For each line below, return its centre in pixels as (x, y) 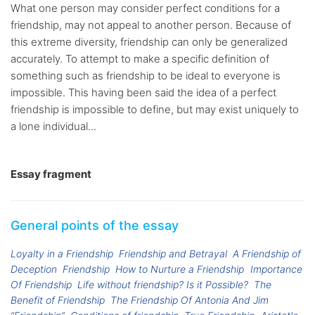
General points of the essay (95, 226)
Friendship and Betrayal (173, 254)
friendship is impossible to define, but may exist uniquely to (155, 110)
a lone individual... (53, 127)
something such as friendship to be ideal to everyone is (146, 76)
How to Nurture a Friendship (180, 269)
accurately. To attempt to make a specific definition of (140, 59)
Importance (276, 269)
